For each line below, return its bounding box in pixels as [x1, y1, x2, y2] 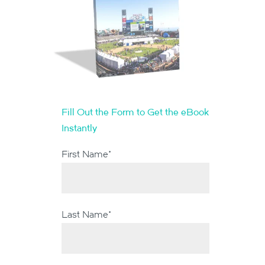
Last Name [62, 208, 108, 220]
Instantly [62, 121, 97, 134]
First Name [62, 147, 108, 160]
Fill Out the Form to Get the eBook [62, 105, 209, 118]
